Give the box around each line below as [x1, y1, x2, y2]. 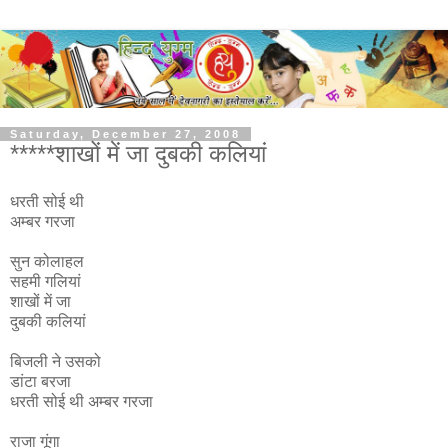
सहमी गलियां [10, 272, 81, 290]
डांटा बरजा [10, 372, 71, 390]
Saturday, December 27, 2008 [10, 127, 241, 140]
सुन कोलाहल [10, 252, 84, 270]
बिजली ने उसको [10, 352, 101, 370]
